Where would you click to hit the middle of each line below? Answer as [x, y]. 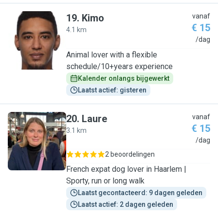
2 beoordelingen [130, 154]
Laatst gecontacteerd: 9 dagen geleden [140, 193]
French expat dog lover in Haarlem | [126, 169]
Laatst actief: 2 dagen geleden [126, 204]
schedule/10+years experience [119, 66]
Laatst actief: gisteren [112, 90]
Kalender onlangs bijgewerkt [124, 78]
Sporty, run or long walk [105, 181]
